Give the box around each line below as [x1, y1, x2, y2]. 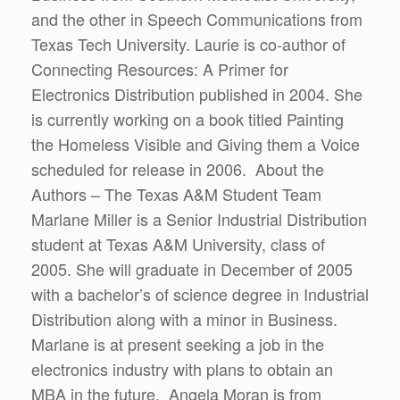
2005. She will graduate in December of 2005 [31, 257, 353, 280]
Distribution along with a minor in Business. [31, 307, 337, 330]
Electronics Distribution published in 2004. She [31, 82, 362, 105]
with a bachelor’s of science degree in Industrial [31, 282, 369, 305]
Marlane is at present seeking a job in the [31, 332, 324, 355]
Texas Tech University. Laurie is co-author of [31, 32, 346, 55]
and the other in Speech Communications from [31, 7, 362, 30]
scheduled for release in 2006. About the [31, 157, 324, 180]
